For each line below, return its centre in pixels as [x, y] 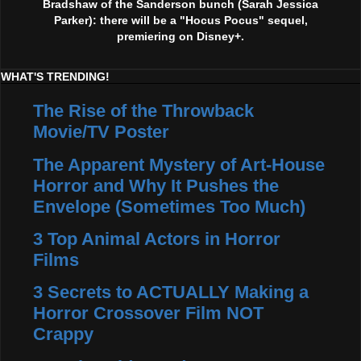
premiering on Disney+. [180, 37]
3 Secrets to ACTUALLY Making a [171, 293]
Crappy [63, 334]
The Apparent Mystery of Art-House [179, 164]
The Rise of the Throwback [143, 111]
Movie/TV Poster [101, 132]
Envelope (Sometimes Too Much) [169, 206]
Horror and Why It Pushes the [156, 185]
